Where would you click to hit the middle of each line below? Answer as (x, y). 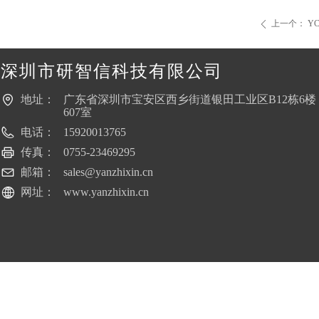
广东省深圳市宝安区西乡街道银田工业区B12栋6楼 (190, 99)
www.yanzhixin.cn (106, 192)
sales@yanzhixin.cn (108, 172)
